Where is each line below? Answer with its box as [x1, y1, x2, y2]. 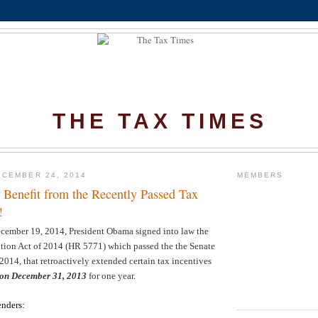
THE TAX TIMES [52, 109, 268, 133]
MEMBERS [237, 171, 284, 180]
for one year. [87, 270, 136, 281]
